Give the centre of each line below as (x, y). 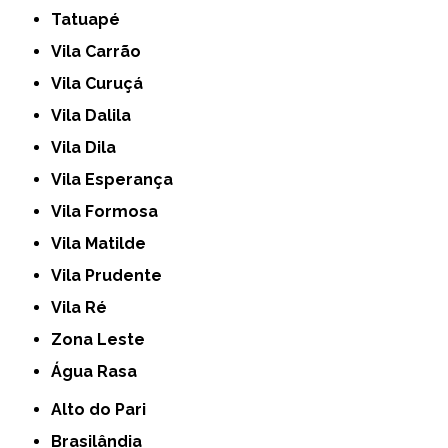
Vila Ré (85, 308)
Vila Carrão (102, 52)
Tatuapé (91, 20)
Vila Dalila (97, 116)
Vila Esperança (118, 180)
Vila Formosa (110, 212)
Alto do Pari (104, 410)
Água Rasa (100, 372)
